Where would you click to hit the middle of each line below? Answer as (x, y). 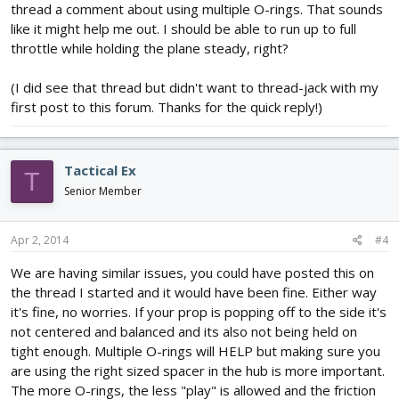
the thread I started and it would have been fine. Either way (194, 292)
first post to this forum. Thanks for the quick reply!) (167, 107)
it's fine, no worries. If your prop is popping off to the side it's (199, 311)
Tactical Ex (100, 171)
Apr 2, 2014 (40, 240)
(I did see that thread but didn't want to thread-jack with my (195, 88)
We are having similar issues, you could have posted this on (192, 272)
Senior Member (103, 191)
